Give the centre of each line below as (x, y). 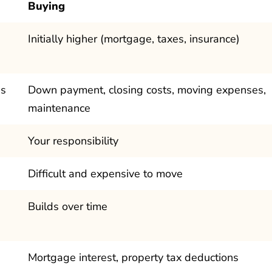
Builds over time (68, 206)
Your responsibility (73, 141)
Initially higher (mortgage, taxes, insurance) (134, 39)
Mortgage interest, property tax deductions (133, 257)
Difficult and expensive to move (105, 173)
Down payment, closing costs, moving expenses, (147, 90)
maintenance (59, 108)
